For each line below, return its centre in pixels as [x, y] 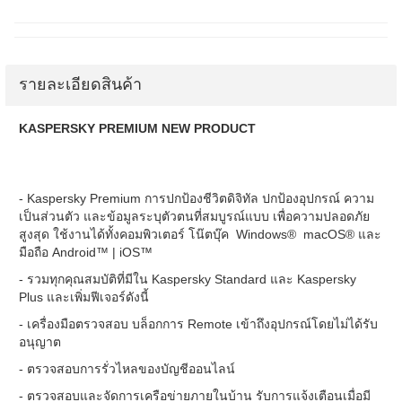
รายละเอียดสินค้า [80, 84]
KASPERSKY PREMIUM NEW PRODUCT [137, 128]
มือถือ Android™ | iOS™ [86, 252]
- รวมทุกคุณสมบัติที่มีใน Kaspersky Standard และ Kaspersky [188, 279]
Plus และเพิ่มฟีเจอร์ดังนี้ [84, 297]
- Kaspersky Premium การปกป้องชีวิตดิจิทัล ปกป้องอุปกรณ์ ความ [197, 198]
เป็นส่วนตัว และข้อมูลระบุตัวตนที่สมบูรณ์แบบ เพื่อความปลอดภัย [194, 216]
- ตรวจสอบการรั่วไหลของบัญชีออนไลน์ [127, 369]
